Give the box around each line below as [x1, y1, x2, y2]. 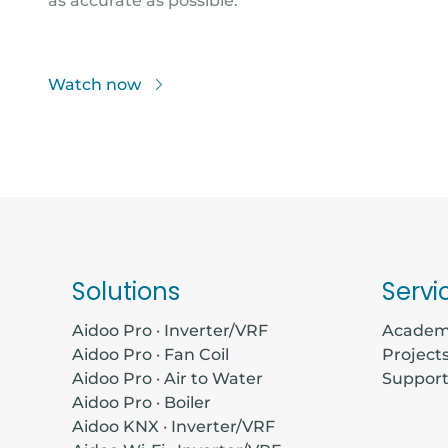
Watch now [48, 74, 145, 94]
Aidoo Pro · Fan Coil [72, 344, 229, 364]
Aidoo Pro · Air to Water [72, 368, 263, 388]
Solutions [72, 274, 180, 308]
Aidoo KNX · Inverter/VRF [72, 416, 275, 436]
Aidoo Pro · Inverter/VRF [72, 320, 268, 340]
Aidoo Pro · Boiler [72, 392, 211, 412]
